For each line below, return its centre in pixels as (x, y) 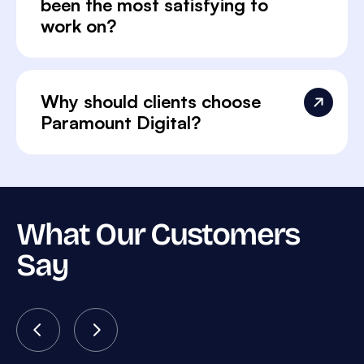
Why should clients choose (151, 102)
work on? (78, 26)
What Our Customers (158, 235)
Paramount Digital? (121, 123)
